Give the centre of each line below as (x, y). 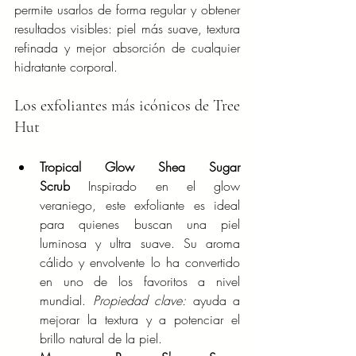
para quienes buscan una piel (140, 224)
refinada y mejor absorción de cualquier (127, 48)
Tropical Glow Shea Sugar (140, 167)
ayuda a (213, 301)
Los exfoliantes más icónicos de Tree (127, 106)
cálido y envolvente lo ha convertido (140, 263)
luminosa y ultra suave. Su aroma (140, 244)
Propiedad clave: (139, 301)
